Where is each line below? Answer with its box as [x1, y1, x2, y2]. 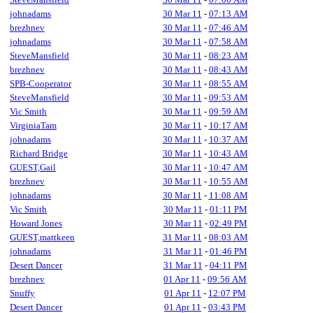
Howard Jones [10, 218, 62, 228]
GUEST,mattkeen [10, 232, 75, 242]
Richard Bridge [10, 148, 68, 159]
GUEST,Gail [10, 162, 56, 173]
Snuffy [10, 288, 35, 298]
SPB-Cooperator [10, 78, 71, 89]
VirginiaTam [10, 120, 57, 131]
